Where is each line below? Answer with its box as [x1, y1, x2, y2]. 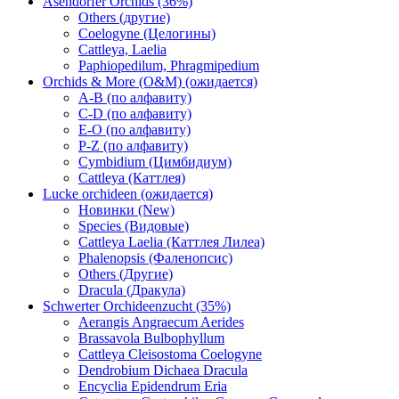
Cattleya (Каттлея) [78, 170, 185, 186]
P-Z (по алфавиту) [78, 138, 188, 154]
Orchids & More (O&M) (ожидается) [43, 74, 257, 90]
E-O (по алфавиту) [78, 122, 191, 138]
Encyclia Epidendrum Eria [78, 379, 227, 395]
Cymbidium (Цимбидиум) [78, 154, 232, 170]
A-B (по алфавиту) [78, 90, 191, 106]
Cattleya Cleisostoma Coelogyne [78, 346, 262, 362]
